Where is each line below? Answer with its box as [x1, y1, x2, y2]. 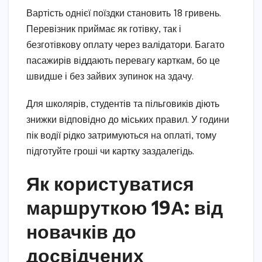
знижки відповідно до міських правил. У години [26, 115, 229, 125]
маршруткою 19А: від [26, 195, 223, 219]
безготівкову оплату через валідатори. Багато [26, 40, 225, 50]
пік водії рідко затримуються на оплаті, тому [26, 130, 216, 141]
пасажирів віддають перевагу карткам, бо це [26, 56, 220, 66]
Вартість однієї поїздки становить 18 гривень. [26, 8, 221, 19]
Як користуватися [26, 171, 194, 195]
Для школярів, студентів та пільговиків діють [26, 99, 219, 109]
